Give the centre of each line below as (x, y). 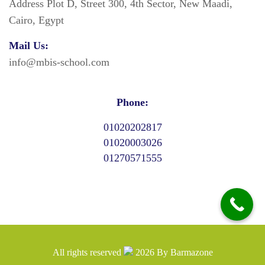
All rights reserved (87, 252)
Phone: (132, 102)
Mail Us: (29, 45)
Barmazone (191, 252)
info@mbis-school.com (59, 62)
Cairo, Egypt (36, 20)
